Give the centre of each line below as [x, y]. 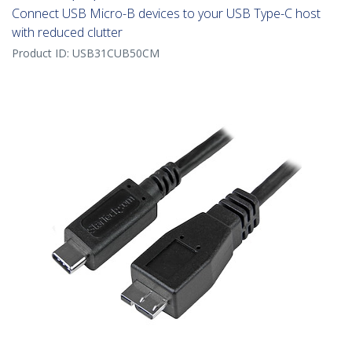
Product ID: [42, 53]
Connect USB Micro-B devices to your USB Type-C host [166, 14]
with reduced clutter [67, 33]
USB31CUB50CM [116, 53]
